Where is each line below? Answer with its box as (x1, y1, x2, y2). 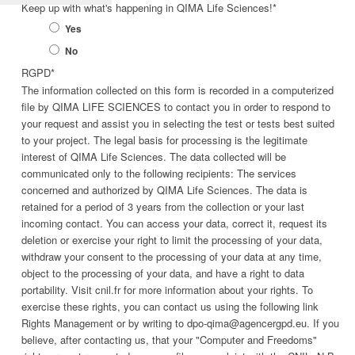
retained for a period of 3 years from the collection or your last (21, 198, 304, 214)
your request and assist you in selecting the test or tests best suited (21, 115, 334, 131)
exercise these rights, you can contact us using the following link (21, 298, 319, 314)
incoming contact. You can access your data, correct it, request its (21, 215, 327, 231)
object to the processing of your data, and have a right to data (21, 265, 304, 281)
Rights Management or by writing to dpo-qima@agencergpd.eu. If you (21, 315, 339, 330)
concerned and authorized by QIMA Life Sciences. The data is (21, 181, 307, 197)
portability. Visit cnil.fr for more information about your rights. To (21, 281, 313, 297)
